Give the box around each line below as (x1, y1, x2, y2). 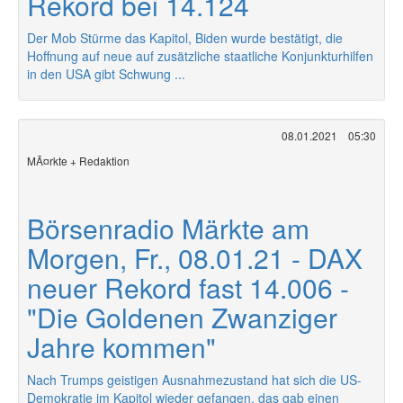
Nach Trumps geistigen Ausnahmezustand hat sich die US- (27, 371, 362, 389)
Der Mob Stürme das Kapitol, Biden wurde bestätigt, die (27, 29, 343, 47)
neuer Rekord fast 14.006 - (27, 268, 349, 307)
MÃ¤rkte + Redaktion (27, 153, 130, 168)
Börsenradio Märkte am (27, 209, 309, 247)
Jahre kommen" (27, 327, 216, 366)
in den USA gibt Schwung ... (27, 65, 185, 83)
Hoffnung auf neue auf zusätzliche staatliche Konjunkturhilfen (27, 47, 373, 65)
